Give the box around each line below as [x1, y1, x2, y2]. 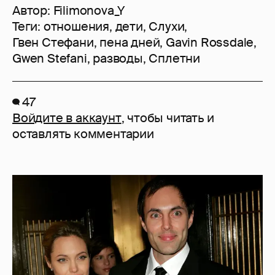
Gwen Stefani [12, 50, 87, 67]
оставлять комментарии [12, 126, 154, 142]
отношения [43, 18, 110, 35]
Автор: [12, 2, 53, 19]
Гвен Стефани [12, 34, 94, 51]
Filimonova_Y [53, 2, 125, 19]
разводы [93, 50, 143, 67]
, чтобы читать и [121, 110, 214, 126]
